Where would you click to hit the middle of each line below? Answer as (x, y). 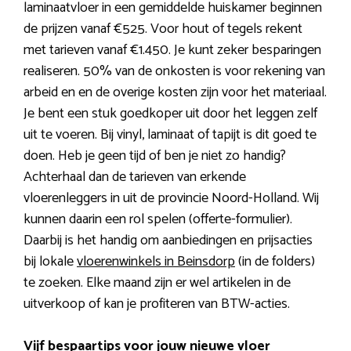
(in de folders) (275, 262)
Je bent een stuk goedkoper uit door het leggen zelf (170, 114)
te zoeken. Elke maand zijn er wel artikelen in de (157, 283)
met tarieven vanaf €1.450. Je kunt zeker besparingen (172, 51)
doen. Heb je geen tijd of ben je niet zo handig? (155, 156)
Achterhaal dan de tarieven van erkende (135, 177)
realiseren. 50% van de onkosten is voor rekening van (174, 72)
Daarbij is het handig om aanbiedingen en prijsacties (168, 241)
